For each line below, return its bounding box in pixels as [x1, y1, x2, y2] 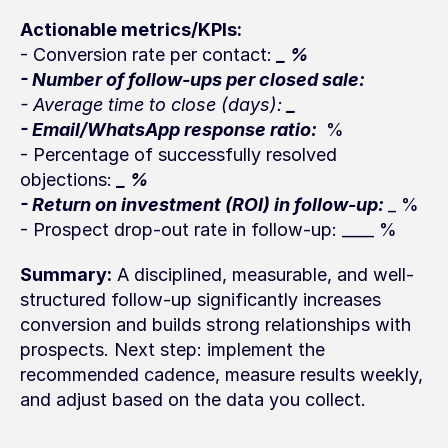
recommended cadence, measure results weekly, [20, 364, 423, 385]
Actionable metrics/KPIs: [20, 19, 242, 40]
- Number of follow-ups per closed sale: [20, 69, 369, 90]
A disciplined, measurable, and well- [112, 264, 414, 285]
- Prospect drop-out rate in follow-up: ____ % [20, 219, 397, 240]
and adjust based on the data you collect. [20, 389, 366, 410]
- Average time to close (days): [20, 94, 287, 115]
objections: [20, 169, 117, 190]
